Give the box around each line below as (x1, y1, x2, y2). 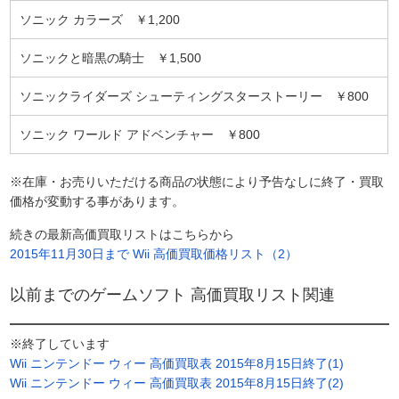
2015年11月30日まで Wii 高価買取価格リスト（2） (10, 246, 298, 261)
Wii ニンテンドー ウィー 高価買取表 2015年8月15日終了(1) (10, 355, 345, 370)
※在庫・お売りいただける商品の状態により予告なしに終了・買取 (10, 174, 385, 189)
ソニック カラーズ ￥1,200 (20, 12, 181, 27)
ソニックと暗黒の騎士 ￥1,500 (20, 50, 202, 65)
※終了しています (10, 336, 110, 351)
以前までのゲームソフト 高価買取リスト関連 (10, 285, 336, 304)
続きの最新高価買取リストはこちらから (10, 226, 235, 241)
